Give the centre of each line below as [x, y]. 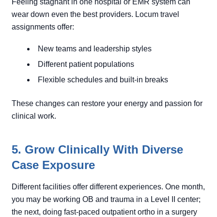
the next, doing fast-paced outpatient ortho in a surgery [104, 212]
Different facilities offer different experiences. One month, [108, 187]
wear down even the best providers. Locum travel [95, 14]
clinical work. [34, 116]
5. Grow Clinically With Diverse [97, 149]
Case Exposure [53, 165]
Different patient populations [86, 64]
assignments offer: [43, 27]
